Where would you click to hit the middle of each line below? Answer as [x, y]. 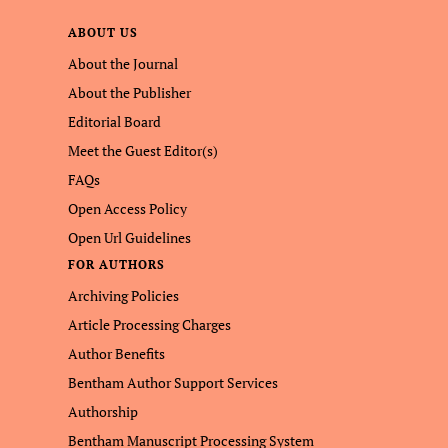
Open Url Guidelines [129, 237]
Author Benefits [116, 353]
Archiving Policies [123, 295]
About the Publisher [129, 92]
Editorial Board [114, 121]
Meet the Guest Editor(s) [143, 150]
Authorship [103, 411]
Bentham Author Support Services [173, 382]
